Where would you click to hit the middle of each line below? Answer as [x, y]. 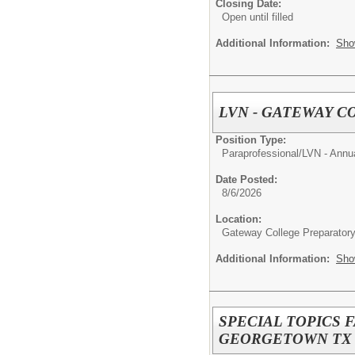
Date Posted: [246, 179]
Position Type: [251, 139]
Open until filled [258, 17]
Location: [239, 219]
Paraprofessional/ [262, 153]
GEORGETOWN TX [286, 339]
